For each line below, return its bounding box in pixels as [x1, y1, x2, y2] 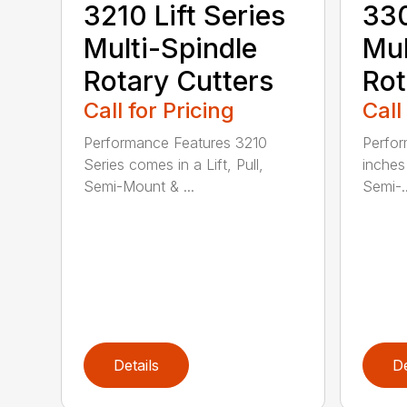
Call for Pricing [84, 97, 235, 124]
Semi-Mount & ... [84, 177, 195, 196]
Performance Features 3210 [84, 134, 268, 153]
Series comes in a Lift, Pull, [84, 155, 264, 174]
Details [114, 356, 160, 375]
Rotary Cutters [84, 65, 274, 98]
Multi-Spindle [84, 32, 258, 65]
